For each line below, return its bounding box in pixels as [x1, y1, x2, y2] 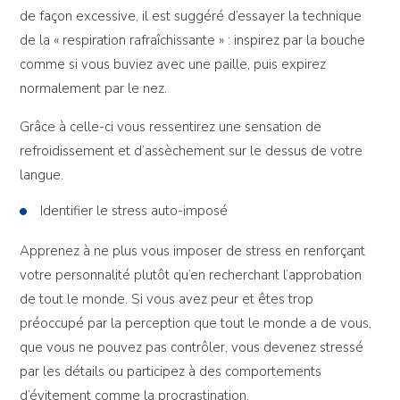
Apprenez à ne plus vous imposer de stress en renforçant [20, 241, 366, 260]
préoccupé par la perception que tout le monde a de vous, [20, 313, 372, 332]
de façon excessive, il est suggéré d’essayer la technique [20, 7, 362, 26]
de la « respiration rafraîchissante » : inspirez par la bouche [20, 31, 366, 50]
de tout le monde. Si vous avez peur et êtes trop [20, 289, 314, 308]
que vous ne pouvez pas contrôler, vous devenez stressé [20, 337, 364, 356]
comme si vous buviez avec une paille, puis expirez [20, 55, 327, 74]
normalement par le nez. [20, 79, 168, 98]
